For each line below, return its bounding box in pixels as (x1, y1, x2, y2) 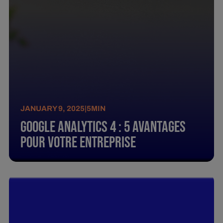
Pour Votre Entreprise (20, 133, 136, 152)
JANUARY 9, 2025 (20, 105, 85, 113)
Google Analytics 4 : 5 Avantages (20, 118, 186, 136)
